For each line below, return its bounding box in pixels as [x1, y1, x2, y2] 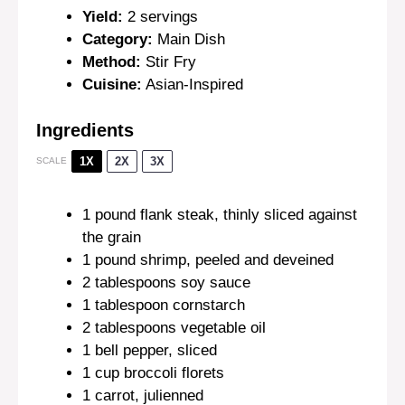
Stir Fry [146, 53, 196, 71]
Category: [82, 31, 153, 49]
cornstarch [168, 296, 245, 314]
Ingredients [36, 119, 134, 140]
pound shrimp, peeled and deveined [90, 250, 334, 268]
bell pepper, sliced [90, 341, 217, 359]
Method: [82, 53, 141, 71]
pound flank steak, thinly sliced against [90, 205, 357, 223]
